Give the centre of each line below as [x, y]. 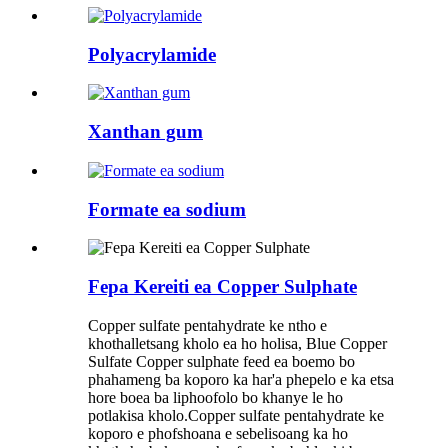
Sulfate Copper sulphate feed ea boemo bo [221, 361]
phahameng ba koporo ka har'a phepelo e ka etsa [241, 379]
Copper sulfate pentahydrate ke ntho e [207, 325]
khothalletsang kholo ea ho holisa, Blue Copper [237, 343]
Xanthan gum [145, 132]
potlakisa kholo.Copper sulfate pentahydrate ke [236, 415]
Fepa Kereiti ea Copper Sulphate [222, 287]
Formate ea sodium [167, 209]
